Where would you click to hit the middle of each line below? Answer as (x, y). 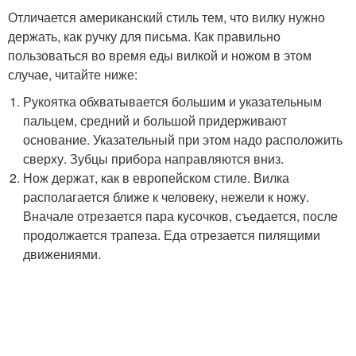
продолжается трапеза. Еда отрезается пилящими (172, 235)
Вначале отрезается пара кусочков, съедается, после (181, 216)
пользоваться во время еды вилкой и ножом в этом (160, 56)
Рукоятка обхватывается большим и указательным (173, 102)
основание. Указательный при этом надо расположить (183, 140)
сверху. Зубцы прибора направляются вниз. (154, 159)
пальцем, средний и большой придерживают (155, 121)
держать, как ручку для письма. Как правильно (144, 37)
